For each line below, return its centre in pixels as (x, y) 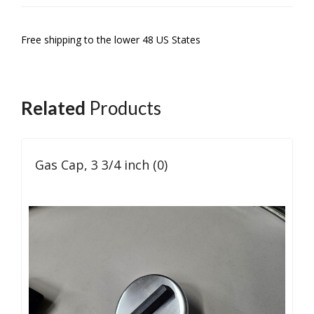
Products (123, 108)
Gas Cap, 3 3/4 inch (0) (101, 165)
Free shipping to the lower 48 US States (111, 40)
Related (53, 108)
